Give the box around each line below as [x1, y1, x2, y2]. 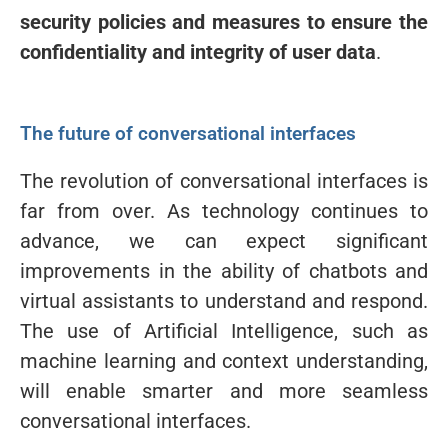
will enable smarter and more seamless [20, 378, 428, 403]
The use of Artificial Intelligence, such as [20, 318, 428, 343]
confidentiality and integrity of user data [20, 39, 376, 64]
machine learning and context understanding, [20, 348, 428, 373]
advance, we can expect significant [20, 228, 428, 253]
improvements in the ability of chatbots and [20, 258, 428, 283]
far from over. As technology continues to [20, 198, 428, 223]
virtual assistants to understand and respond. [20, 288, 428, 313]
